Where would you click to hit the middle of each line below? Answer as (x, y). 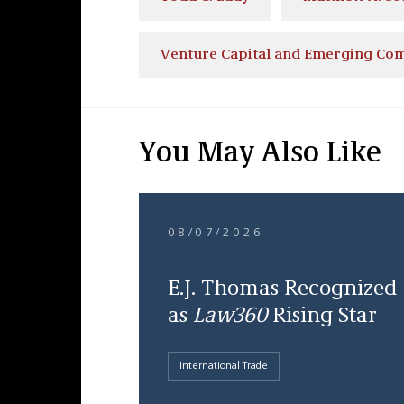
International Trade (223, 366)
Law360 (230, 317)
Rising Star (321, 317)
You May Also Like (260, 154)
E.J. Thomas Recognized (282, 289)
